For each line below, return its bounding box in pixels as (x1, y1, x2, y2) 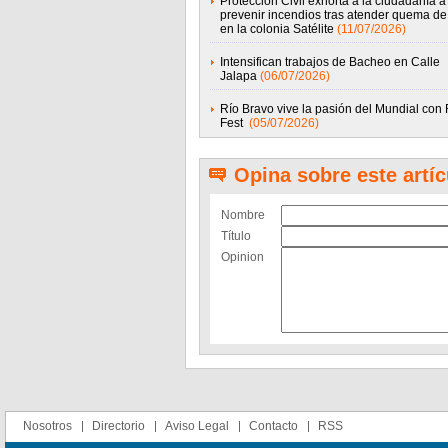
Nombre (220, 208, 265, 222)
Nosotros (23, 419, 72, 433)
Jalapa (219, 69, 257, 83)
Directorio (92, 419, 145, 433)
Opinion (220, 250, 264, 264)
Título (220, 229, 251, 243)
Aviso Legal (165, 419, 229, 433)
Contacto (249, 419, 298, 433)
